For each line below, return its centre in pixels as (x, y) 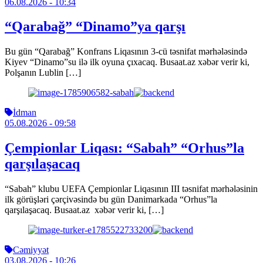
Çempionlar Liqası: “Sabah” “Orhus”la (124, 148)
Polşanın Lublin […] (43, 73)
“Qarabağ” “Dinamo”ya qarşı (95, 27)
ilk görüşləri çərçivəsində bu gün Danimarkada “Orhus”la (111, 200)
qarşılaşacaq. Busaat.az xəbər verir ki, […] (84, 210)
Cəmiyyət (31, 250)
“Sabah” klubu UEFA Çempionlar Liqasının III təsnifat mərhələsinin (131, 189)
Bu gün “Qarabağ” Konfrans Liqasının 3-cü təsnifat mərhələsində (126, 52)
